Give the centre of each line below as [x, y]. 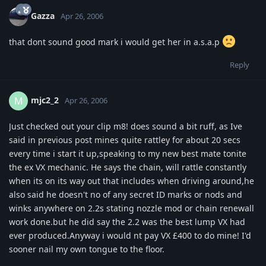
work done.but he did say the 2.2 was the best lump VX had [127, 221]
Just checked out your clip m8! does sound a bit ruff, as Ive [126, 126]
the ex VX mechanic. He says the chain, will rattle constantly [128, 167]
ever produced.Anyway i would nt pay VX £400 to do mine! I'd [130, 235]
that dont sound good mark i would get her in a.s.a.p [115, 42]
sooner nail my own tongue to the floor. [87, 249]
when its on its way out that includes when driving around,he [132, 180]
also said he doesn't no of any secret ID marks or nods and [126, 194]
